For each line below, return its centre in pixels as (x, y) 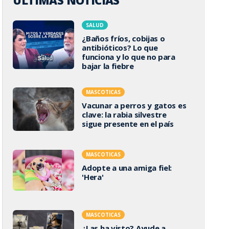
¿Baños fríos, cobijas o (123, 38)
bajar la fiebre (108, 66)
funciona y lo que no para (129, 57)
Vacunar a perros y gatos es (134, 105)
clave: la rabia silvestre (124, 114)
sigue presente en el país (128, 123)
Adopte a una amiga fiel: (127, 168)
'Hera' (93, 177)
